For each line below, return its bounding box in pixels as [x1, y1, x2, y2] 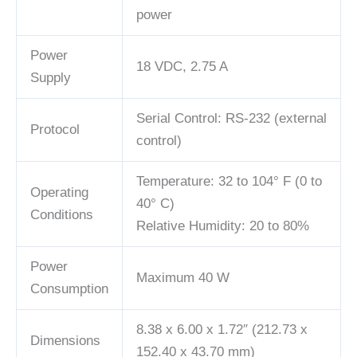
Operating [30, 185, 88, 201]
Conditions [30, 207, 93, 223]
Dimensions [30, 333, 100, 349]
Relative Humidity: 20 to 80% [136, 218, 309, 234]
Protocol [30, 122, 80, 138]
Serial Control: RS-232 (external [136, 111, 327, 127]
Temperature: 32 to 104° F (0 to [136, 174, 322, 190]
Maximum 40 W [136, 270, 229, 286]
